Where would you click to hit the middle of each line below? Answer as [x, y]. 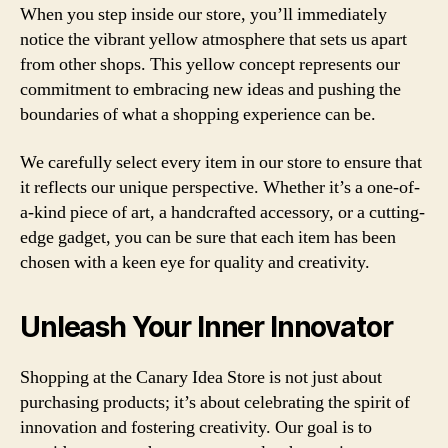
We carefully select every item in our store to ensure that [221, 162]
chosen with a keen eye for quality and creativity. [195, 262]
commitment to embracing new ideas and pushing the [210, 89]
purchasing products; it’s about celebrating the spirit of [215, 402]
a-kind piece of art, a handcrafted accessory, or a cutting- [222, 212]
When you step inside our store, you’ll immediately [203, 14]
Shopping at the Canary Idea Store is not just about [201, 377]
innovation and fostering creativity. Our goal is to [196, 427]
